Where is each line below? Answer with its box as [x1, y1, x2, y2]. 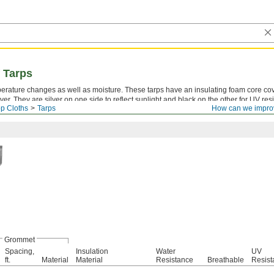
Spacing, [5, 247, 34, 256]
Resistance [156, 256, 193, 264]
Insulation [76, 247, 108, 256]
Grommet [4, 235, 35, 244]
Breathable [207, 256, 244, 264]
